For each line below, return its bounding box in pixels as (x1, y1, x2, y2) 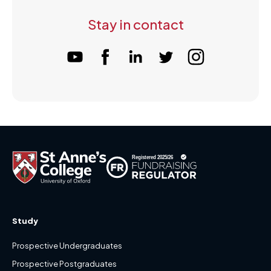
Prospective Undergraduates (12, 241, 122, 250)
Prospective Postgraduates (12, 259, 117, 269)
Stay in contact (87, 16, 184, 33)
